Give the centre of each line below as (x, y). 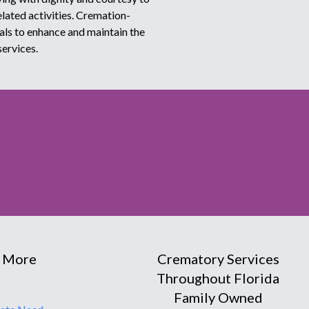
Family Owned (218, 297)
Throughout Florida (218, 278)
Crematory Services (218, 258)
